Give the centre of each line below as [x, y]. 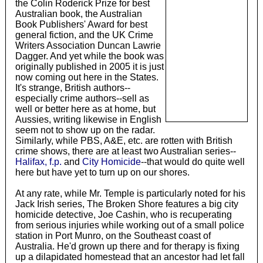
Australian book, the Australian [78, 14]
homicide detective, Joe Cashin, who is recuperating [123, 214]
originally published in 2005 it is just [89, 66]
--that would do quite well [193, 161]
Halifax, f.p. [38, 161]
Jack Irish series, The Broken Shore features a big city [127, 204]
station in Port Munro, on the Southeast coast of [113, 235]
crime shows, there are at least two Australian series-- [125, 151]
